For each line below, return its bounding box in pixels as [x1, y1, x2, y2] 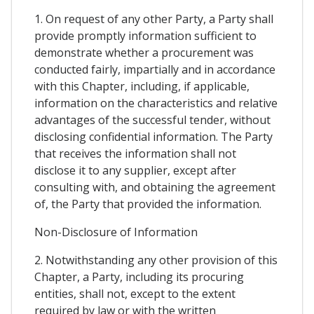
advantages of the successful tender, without [34, 112, 271, 128]
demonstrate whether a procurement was [34, 45, 254, 61]
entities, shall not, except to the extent [34, 286, 235, 302]
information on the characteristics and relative [34, 95, 278, 111]
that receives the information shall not [34, 146, 236, 162]
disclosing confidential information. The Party [34, 129, 273, 145]
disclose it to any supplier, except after [34, 163, 236, 179]
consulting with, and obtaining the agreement [34, 179, 275, 196]
